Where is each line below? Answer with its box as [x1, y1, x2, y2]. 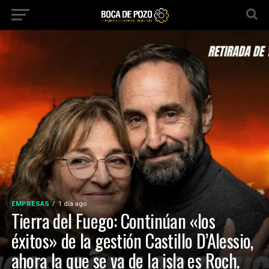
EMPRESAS [11, 200, 49, 208]
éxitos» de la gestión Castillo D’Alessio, [11, 227, 253, 254]
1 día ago [58, 200, 86, 208]
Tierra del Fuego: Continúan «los [11, 207, 216, 234]
